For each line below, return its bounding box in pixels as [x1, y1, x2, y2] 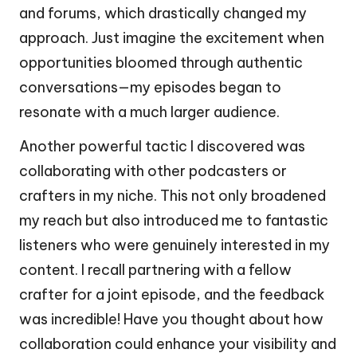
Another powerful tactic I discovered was [19, 137, 305, 156]
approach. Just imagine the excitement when [19, 29, 324, 48]
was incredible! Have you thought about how [19, 310, 324, 329]
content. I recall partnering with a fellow [19, 261, 292, 280]
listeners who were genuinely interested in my [19, 236, 330, 255]
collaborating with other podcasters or [19, 162, 287, 181]
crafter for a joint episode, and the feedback [19, 285, 325, 304]
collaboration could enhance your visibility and [19, 335, 336, 354]
